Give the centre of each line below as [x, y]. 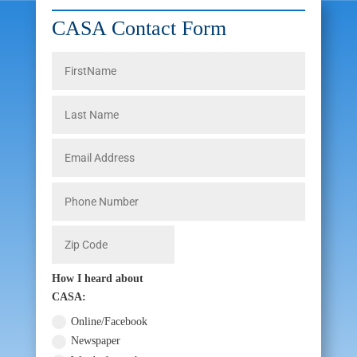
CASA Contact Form [139, 28]
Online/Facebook [110, 321]
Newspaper [96, 341]
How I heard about [98, 278]
